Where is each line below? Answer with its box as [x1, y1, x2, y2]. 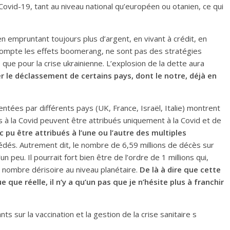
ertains [85, 70, 112, 81]
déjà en [189, 70, 217, 81]
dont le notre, [136, 70, 189, 81]
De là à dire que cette [140, 164, 221, 175]
